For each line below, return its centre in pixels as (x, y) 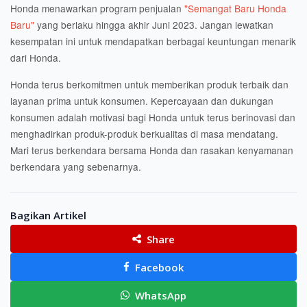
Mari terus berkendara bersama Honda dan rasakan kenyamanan (152, 150)
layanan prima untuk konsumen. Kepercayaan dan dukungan (142, 101)
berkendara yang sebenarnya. (76, 167)
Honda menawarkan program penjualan (97, 8)
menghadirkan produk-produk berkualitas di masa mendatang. (144, 134)
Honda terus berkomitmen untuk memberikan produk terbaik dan (149, 84)
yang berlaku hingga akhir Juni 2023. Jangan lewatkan (154, 25)
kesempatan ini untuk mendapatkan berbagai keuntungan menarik (153, 41)
